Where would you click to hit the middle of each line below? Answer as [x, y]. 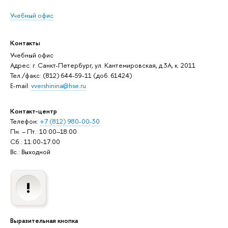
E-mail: [21, 86]
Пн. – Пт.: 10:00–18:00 [44, 132]
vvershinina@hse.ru [59, 86]
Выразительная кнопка [44, 220]
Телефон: [25, 121]
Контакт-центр [34, 111]
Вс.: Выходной [30, 152]
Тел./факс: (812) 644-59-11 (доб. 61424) [71, 76]
